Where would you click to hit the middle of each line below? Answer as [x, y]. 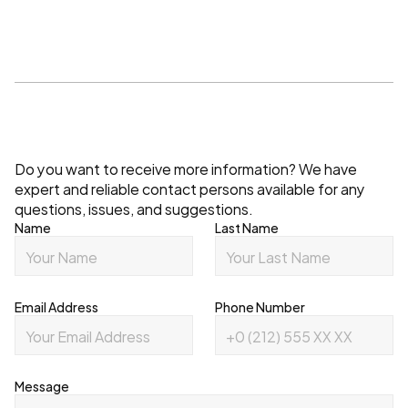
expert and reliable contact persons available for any [190, 188]
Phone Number [260, 306]
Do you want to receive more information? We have [186, 168]
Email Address [56, 306]
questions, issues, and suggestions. [134, 208]
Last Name [247, 227]
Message [42, 386]
